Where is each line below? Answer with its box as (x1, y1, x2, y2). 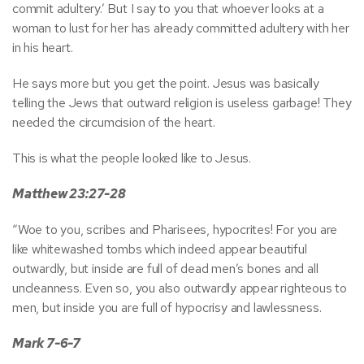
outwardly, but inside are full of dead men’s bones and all (12, 260, 318, 277)
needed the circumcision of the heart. (12, 114, 215, 131)
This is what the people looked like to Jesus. (12, 149, 251, 167)
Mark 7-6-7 (12, 335, 80, 352)
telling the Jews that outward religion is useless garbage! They (12, 94, 352, 111)
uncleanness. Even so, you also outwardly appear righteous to (12, 279, 347, 297)
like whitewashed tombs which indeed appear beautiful (12, 240, 307, 258)
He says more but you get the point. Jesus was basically (12, 75, 319, 92)
